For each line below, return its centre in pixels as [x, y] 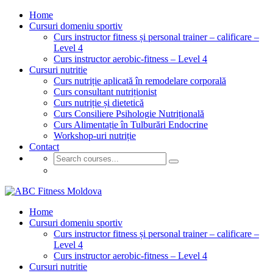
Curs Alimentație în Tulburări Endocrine [131, 125]
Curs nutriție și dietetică [99, 103]
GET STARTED [87, 170]
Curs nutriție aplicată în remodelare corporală [140, 81]
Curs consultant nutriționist [105, 92]
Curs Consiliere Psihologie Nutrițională [129, 114]
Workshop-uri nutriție [95, 136]
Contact [44, 147]
